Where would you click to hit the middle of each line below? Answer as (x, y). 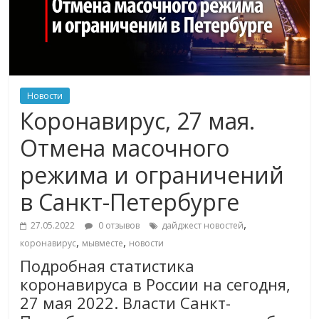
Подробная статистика (108, 266)
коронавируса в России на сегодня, (156, 284)
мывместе (103, 244)
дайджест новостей (203, 226)
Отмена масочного (125, 148)
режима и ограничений (152, 175)
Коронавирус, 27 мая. (138, 121)
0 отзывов (118, 226)
